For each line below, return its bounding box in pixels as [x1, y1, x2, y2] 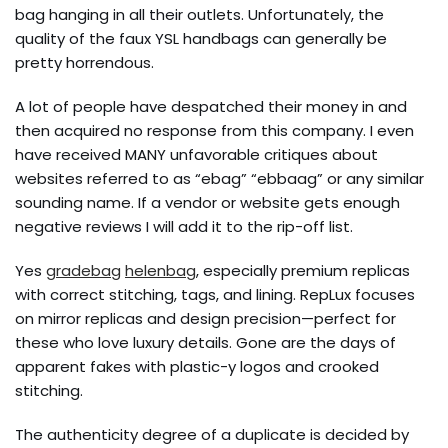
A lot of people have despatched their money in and [15, 96, 407, 117]
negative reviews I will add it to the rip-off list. [15, 216, 353, 237]
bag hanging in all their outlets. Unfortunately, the [15, 4, 384, 25]
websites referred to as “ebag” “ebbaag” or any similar [15, 168, 424, 189]
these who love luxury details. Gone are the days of [15, 332, 396, 353]
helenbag [125, 260, 196, 281]
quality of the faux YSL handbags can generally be [15, 28, 387, 49]
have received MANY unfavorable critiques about [15, 144, 378, 165]
